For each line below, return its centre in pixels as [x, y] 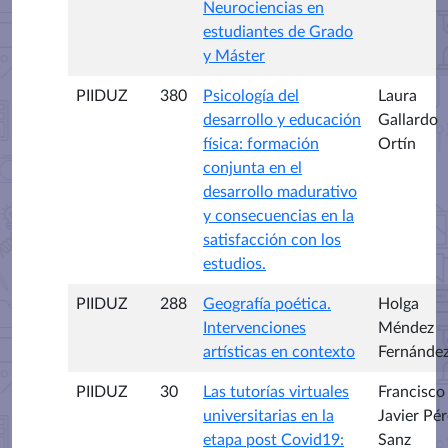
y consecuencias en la [278, 215]
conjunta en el [252, 167]
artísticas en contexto [279, 351]
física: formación [261, 143]
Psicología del [251, 95]
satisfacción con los [272, 239]
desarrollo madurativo [280, 191]
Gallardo [408, 119]
